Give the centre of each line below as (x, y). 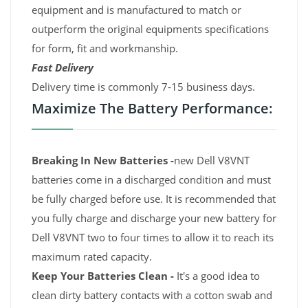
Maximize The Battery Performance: (152, 109)
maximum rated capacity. (92, 257)
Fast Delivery (63, 68)
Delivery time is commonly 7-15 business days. (143, 87)
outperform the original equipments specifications (150, 29)
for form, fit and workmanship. (105, 48)
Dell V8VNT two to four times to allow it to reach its (153, 238)
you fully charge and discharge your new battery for (154, 218)
